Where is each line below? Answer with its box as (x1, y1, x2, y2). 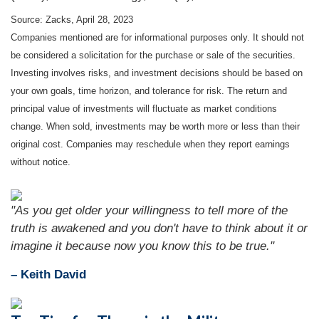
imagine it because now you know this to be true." (11, 239, 274, 253)
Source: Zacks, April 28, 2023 (11, 14, 133, 26)
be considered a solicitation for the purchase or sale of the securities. (11, 50, 296, 61)
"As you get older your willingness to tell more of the (11, 203, 288, 217)
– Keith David (11, 267, 86, 281)
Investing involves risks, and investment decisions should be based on (11, 68, 303, 79)
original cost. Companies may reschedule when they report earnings (11, 139, 290, 150)
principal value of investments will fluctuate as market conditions (11, 103, 277, 115)
